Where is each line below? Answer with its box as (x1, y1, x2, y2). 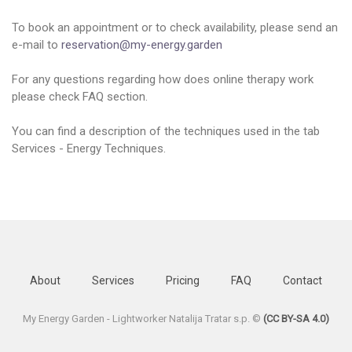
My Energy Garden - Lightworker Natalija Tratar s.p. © (23, 313, 263, 325)
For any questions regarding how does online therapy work (12, 72, 313, 87)
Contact (283, 274, 322, 288)
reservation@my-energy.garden (61, 38, 222, 53)
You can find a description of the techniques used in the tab (12, 124, 320, 139)
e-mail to (12, 38, 61, 53)
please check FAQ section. (12, 90, 148, 104)
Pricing (166, 274, 200, 288)
